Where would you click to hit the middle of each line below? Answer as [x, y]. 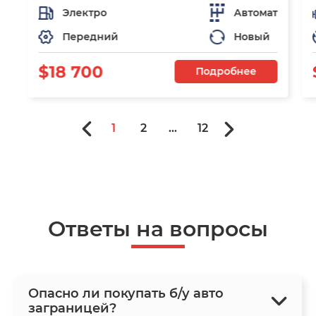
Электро [85, 12]
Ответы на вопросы [158, 229]
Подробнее [226, 72]
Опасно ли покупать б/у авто [126, 294]
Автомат [256, 12]
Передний [90, 37]
